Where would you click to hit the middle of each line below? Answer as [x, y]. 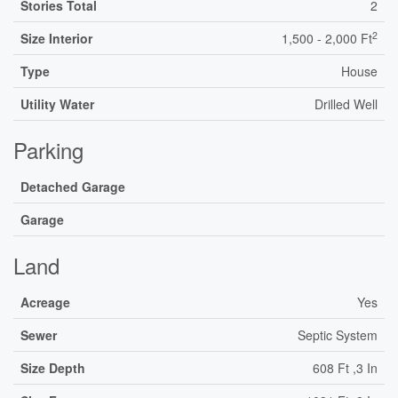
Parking [48, 150]
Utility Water [57, 104]
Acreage [45, 302]
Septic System [338, 335]
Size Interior [56, 38]
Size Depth [53, 368]
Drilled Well [346, 104]
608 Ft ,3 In [345, 368]
